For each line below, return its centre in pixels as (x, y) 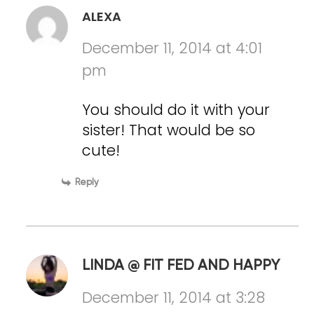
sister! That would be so (169, 130)
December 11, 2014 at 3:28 (174, 297)
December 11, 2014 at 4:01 (172, 48)
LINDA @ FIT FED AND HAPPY (181, 266)
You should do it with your (176, 109)
